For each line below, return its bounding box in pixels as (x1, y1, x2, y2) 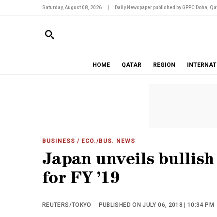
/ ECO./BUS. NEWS (75, 138, 136, 144)
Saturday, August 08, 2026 (42, 5, 102, 10)
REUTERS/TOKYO (42, 201, 92, 208)
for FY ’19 (42, 171, 120, 188)
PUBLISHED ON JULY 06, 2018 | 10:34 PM (98, 201, 215, 208)
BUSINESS (42, 138, 75, 144)
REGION (153, 62, 175, 68)
